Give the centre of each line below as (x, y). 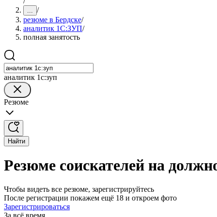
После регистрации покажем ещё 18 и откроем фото (90, 198)
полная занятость (52, 37)
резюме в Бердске (52, 20)
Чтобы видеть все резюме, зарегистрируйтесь (79, 189)
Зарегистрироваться (37, 206)
